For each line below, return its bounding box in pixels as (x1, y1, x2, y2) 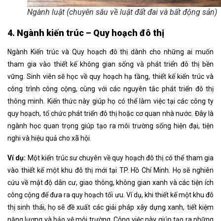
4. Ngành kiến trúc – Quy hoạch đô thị (7, 28, 164, 38)
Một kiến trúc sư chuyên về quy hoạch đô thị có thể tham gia (26, 154, 214, 162)
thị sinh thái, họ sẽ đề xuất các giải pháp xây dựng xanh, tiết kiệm (7, 203, 214, 212)
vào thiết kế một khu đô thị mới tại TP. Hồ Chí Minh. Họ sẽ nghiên (7, 166, 214, 175)
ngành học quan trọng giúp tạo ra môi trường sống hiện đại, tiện (7, 122, 214, 130)
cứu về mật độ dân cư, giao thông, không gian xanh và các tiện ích (7, 179, 214, 187)
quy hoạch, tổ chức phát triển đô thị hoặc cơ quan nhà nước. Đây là (7, 110, 214, 118)
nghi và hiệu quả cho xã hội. (7, 134, 91, 143)
